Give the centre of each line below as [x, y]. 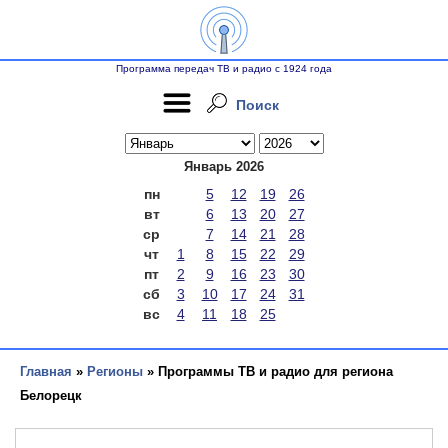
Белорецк [51, 395]
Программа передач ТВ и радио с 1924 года [224, 68]
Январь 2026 [224, 166]
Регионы [115, 371]
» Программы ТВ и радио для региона [268, 371]
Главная [46, 371]
